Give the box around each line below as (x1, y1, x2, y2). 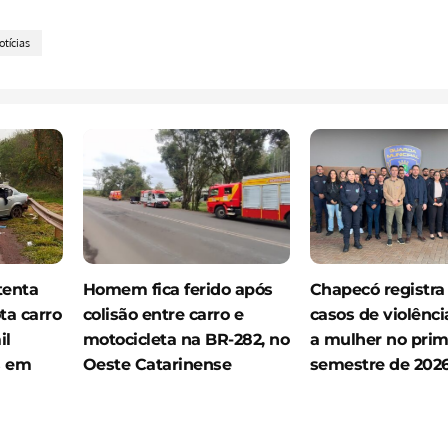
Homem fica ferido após (82, 279, 273, 299)
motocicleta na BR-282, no (82, 329, 289, 349)
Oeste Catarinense (82, 354, 231, 374)
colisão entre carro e (82, 304, 243, 324)
